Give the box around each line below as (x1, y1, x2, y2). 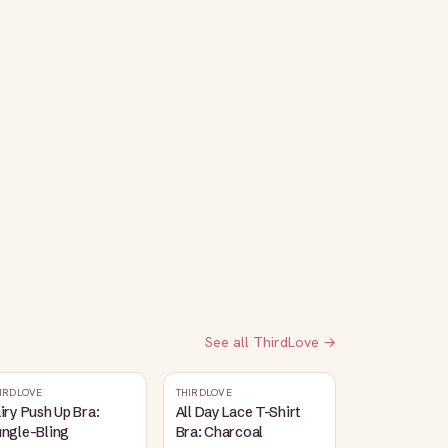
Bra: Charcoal (175, 423, 263, 441)
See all (205, 333, 253, 351)
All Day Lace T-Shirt (175, 403, 303, 421)
